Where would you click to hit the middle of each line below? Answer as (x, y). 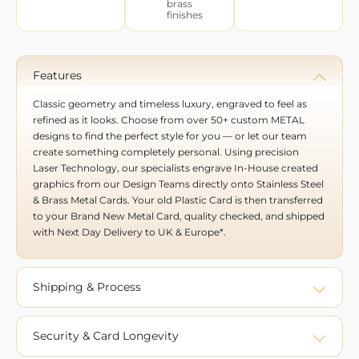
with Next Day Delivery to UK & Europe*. (129, 232)
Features (57, 75)
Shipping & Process (87, 287)
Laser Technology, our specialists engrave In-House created (175, 167)
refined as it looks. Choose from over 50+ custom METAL (169, 119)
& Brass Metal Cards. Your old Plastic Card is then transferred (178, 200)
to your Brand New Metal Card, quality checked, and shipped (179, 216)
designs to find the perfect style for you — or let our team (170, 135)
